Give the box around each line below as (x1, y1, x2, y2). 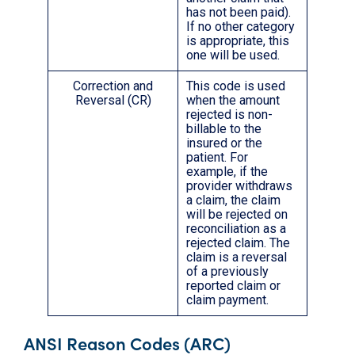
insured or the (186, 136, 262, 151)
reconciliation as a (186, 221, 286, 237)
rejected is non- (186, 107, 273, 123)
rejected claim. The (186, 235, 290, 251)
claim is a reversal (186, 250, 287, 265)
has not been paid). (186, 5, 291, 21)
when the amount (186, 93, 280, 109)
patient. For (186, 150, 248, 166)
